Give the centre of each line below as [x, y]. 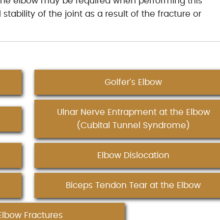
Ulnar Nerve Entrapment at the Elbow [133, 112]
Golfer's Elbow [134, 82]
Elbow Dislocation [134, 155]
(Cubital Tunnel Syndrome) [134, 125]
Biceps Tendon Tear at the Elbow [134, 185]
